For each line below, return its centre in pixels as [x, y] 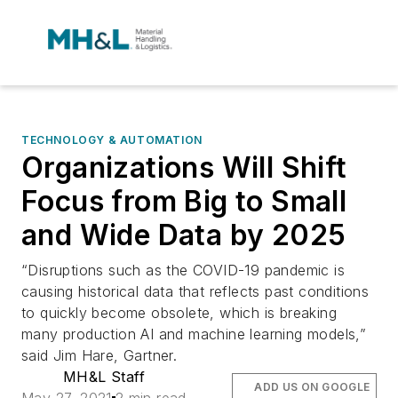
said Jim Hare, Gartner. [99, 355]
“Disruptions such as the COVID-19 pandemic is [183, 270]
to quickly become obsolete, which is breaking [179, 313]
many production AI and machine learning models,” [194, 334]
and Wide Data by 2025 [184, 235]
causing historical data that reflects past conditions [195, 291]
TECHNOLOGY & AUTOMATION [112, 140]
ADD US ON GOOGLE [312, 387]
